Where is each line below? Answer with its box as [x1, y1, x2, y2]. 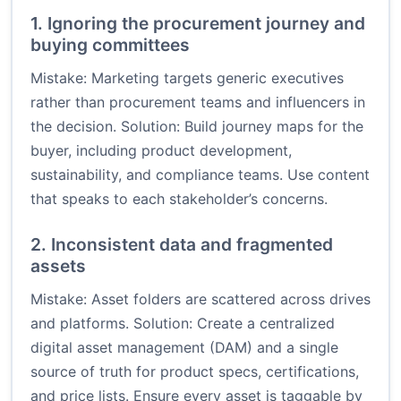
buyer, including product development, [30, 141, 292, 160]
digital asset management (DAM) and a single [30, 338, 338, 357]
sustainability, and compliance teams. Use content [30, 166, 370, 184]
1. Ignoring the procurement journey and [30, 13, 365, 35]
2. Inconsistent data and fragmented [30, 234, 333, 256]
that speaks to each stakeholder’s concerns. [30, 190, 328, 209]
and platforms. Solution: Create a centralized [30, 314, 335, 333]
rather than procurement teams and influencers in [30, 93, 365, 112]
